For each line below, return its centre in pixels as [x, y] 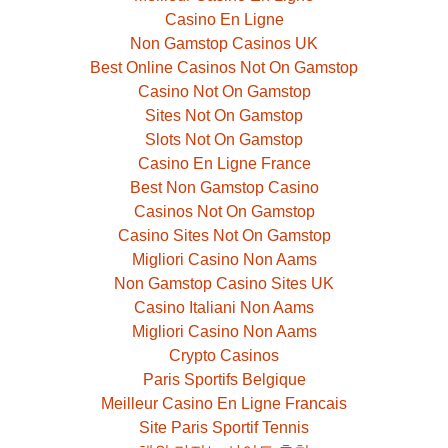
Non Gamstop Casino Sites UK [224, 283]
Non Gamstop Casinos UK [224, 43]
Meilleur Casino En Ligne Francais [224, 403]
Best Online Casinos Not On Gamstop [224, 67]
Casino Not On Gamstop [224, 91]
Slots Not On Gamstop [224, 139]
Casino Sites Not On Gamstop [224, 235]
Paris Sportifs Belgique [224, 379]
